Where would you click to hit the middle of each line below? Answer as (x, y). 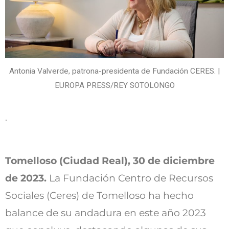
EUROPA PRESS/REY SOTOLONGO (114, 86)
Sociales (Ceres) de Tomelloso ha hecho (99, 196)
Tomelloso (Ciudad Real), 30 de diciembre (110, 161)
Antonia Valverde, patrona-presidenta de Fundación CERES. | (114, 71)
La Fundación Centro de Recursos (131, 178)
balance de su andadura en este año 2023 (106, 213)
